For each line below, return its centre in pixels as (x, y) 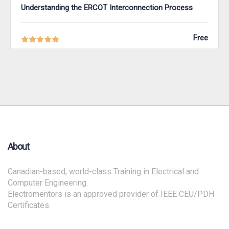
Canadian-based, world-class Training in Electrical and (103, 172)
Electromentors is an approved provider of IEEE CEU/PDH (111, 194)
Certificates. (29, 205)
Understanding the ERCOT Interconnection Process (107, 8)
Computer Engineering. (48, 183)
